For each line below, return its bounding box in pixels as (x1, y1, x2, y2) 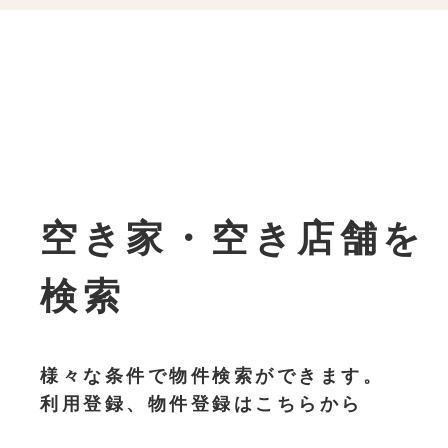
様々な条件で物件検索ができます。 (40, 365, 385, 386)
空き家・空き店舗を (40, 217, 426, 259)
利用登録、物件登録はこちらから (40, 393, 363, 414)
